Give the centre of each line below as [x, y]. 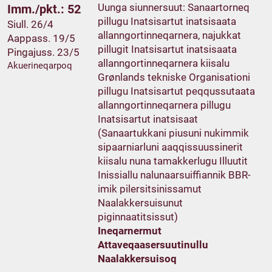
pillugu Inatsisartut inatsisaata [167, 22]
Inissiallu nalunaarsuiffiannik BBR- [175, 175]
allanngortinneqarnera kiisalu [164, 63]
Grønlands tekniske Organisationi [174, 77]
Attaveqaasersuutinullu [153, 245]
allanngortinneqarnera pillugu [165, 105]
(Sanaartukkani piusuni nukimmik [174, 133]
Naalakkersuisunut [141, 203]
